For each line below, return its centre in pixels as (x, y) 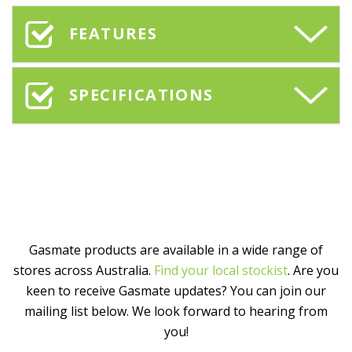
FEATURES (114, 34)
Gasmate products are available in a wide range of (176, 249)
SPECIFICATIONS (141, 95)
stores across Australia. (84, 270)
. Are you (313, 270)
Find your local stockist (221, 270)
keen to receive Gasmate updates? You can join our (176, 290)
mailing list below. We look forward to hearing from (176, 311)
